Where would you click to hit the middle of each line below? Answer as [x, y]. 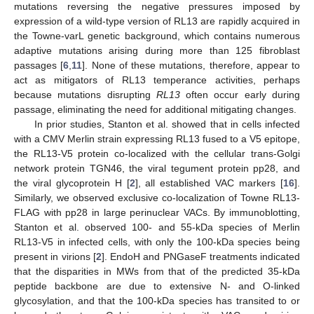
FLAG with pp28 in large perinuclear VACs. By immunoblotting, [157, 213]
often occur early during [240, 95]
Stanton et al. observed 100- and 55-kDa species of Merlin [157, 227]
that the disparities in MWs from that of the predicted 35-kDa [157, 272]
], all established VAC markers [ [209, 183]
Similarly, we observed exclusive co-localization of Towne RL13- [157, 198]
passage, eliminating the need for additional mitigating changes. [155, 110]
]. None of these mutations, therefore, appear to [191, 66]
